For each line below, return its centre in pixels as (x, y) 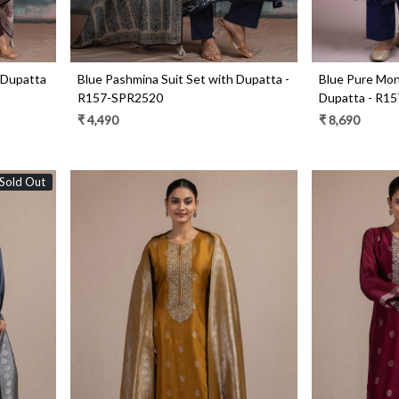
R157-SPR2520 (121, 97)
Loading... (191, 351)
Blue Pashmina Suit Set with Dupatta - (184, 78)
